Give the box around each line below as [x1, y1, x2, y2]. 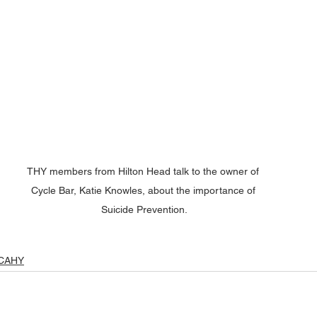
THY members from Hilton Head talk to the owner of [27, 166, 262, 178]
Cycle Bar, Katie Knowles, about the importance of [30, 185, 258, 197]
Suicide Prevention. [101, 204, 188, 216]
